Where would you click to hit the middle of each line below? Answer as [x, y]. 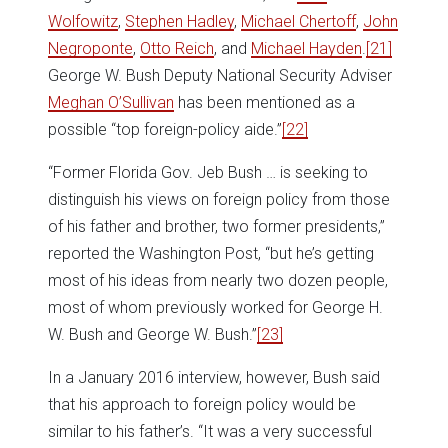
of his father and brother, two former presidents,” [216, 227]
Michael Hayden [306, 49]
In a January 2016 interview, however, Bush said [214, 378]
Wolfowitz [83, 22]
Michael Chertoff [298, 22]
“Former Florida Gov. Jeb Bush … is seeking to [208, 173]
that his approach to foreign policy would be [202, 405]
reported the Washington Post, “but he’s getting [211, 254]
